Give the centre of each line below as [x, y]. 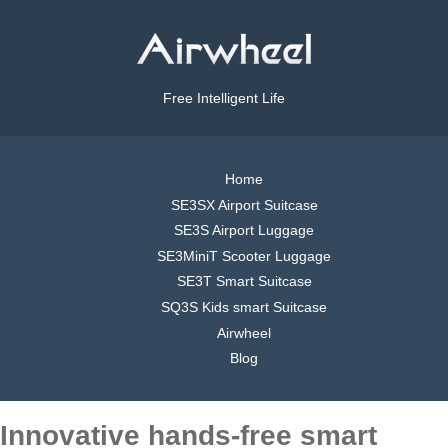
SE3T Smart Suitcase [244, 281]
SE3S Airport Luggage [244, 230]
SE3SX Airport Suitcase [244, 204]
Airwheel [244, 332]
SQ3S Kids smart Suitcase [244, 306]
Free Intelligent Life [224, 98]
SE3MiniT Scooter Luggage [244, 255]
